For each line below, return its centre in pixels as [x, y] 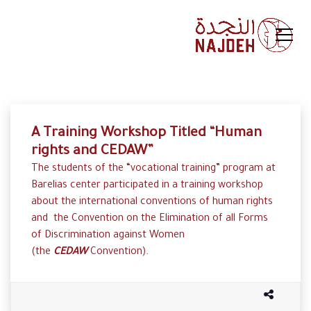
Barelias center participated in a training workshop [147, 186]
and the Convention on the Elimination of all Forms [150, 219]
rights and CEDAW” [92, 152]
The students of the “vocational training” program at [153, 169]
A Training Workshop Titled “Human [146, 134]
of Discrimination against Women [108, 236]
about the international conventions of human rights [152, 203]
